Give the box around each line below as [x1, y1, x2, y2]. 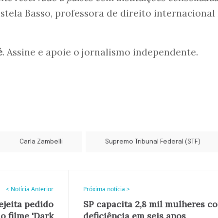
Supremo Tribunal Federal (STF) [105, 139, 200, 145]
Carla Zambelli [19, 139, 63, 145]
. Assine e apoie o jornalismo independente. [2, 46, 198, 58]
